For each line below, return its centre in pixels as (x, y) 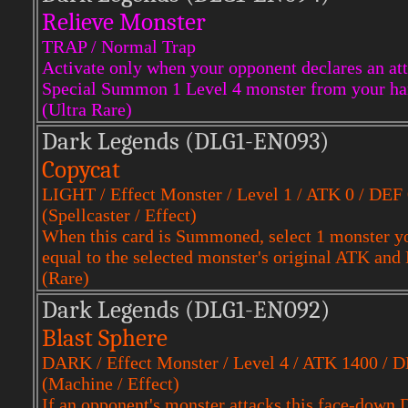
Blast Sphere (105, 338)
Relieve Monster (124, 22)
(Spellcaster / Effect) (119, 215)
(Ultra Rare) (87, 109)
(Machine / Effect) (111, 383)
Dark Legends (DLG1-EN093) (185, 142)
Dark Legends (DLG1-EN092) (186, 310)
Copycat (81, 170)
